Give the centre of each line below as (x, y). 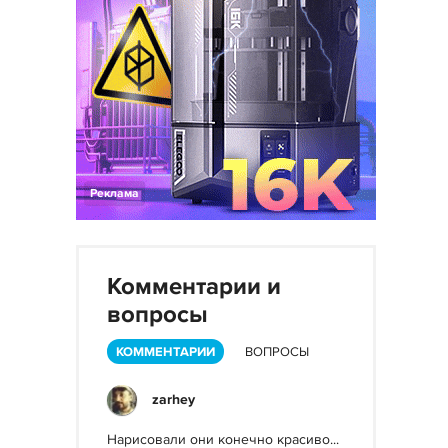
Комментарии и (194, 286)
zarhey (173, 399)
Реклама (114, 193)
